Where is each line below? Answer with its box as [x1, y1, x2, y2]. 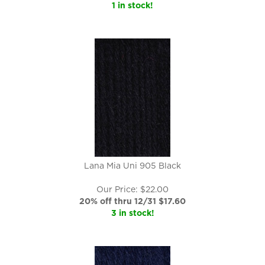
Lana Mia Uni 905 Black [84, 161, 181, 170]
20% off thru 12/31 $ [79, 196, 164, 206]
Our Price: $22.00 [96, 185, 169, 194]
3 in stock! [111, 208, 154, 218]
